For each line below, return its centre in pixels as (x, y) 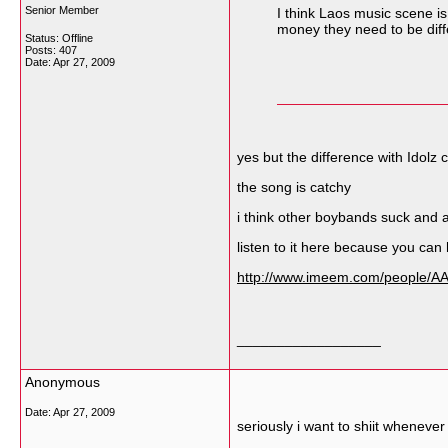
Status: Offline (59, 38)
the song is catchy (296, 187)
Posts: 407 (51, 50)
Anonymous (62, 382)
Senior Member (62, 10)
